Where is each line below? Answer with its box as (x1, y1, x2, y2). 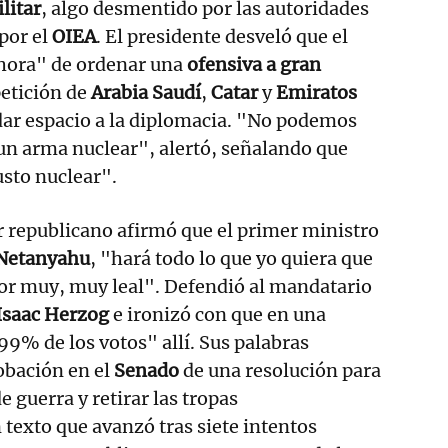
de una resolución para (179, 358, 381, 382)
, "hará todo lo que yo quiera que (90, 246, 373, 270)
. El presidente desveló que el (96, 24, 348, 48)
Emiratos (276, 80, 357, 104)
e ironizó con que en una (109, 302, 326, 326)
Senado (114, 358, 179, 382)
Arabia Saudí (91, 80, 201, 104)
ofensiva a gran (187, 52, 321, 76)
